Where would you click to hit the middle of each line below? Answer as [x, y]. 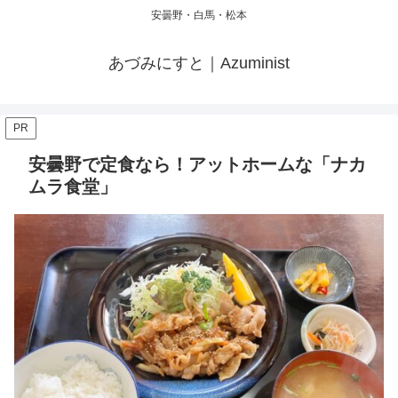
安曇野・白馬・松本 [199, 16]
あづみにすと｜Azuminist [199, 64]
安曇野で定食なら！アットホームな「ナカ [197, 165]
